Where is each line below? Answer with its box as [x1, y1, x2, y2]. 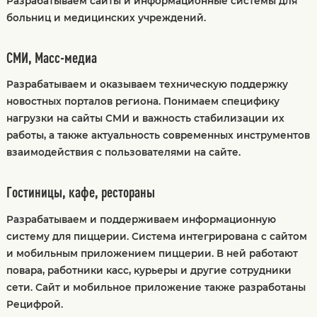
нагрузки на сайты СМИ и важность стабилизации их [6, 113, 284, 125]
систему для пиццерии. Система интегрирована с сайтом [6, 230, 307, 242]
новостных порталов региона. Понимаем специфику [6, 96, 279, 108]
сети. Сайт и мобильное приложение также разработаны [6, 281, 306, 293]
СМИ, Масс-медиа [6, 48, 97, 66]
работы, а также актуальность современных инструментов [6, 129, 310, 142]
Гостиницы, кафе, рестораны [6, 183, 155, 201]
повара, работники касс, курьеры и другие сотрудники [6, 264, 292, 276]
